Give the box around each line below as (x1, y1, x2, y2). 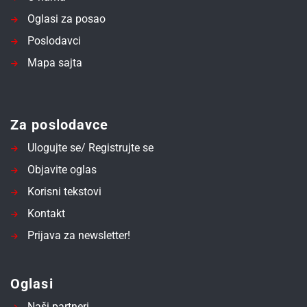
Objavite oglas (27, 163, 97, 177)
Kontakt (27, 207, 65, 221)
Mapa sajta (27, 56, 82, 70)
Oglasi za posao (27, 12, 106, 26)
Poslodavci (27, 34, 81, 48)
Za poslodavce (10, 116, 109, 134)
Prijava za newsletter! (27, 229, 130, 243)
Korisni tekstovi (27, 185, 101, 199)
